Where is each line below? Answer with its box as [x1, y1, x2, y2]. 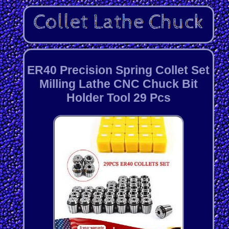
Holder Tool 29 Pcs [66, 90, 171, 104]
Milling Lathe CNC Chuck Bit [39, 77, 198, 90]
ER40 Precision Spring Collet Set [27, 63, 210, 77]
